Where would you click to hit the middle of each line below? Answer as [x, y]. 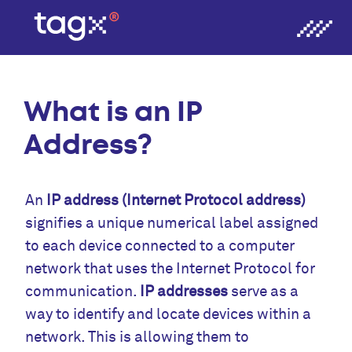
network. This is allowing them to [137, 337]
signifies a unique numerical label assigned [172, 223]
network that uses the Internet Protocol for [170, 268]
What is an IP [113, 112]
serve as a [264, 291]
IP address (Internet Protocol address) [176, 200]
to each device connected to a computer [160, 246]
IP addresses [184, 291]
